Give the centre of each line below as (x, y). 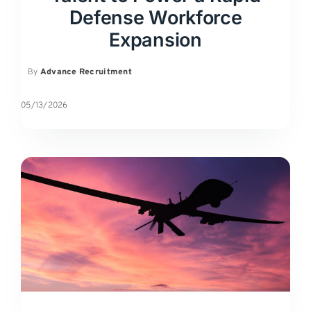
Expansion (155, 40)
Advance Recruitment (86, 73)
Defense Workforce (155, 18)
